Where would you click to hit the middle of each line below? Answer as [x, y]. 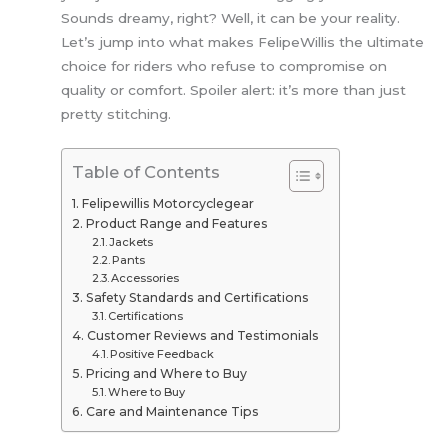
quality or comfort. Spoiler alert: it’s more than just [234, 90]
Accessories [144, 277]
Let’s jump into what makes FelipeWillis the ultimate [243, 42]
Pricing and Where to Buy [166, 373]
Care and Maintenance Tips [172, 411]
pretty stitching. [116, 114]
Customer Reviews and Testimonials [202, 335]
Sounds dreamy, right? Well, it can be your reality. [231, 18]
